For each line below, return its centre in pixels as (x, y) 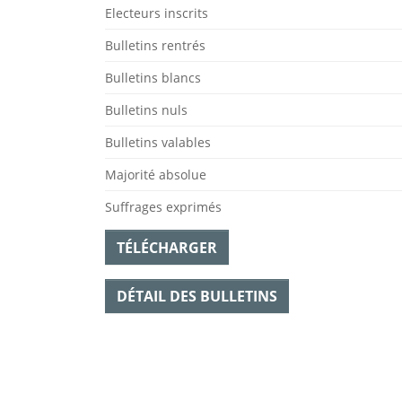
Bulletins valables (158, 143)
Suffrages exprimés (163, 207)
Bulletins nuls (146, 110)
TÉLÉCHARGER (167, 247)
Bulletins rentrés (155, 46)
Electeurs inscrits (157, 13)
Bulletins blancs (153, 78)
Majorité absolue (156, 175)
